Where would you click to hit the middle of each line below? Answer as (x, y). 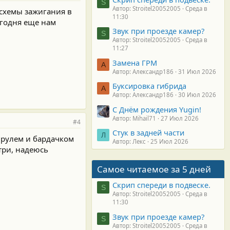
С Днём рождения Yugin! (157, 109)
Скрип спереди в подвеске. (161, 185)
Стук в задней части (148, 132)
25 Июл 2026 (169, 141)
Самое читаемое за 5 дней (154, 169)
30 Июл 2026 (197, 95)
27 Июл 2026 (180, 118)
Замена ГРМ (135, 62)
